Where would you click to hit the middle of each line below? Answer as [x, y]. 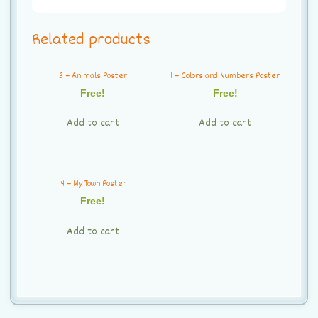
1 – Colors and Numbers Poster [225, 76]
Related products [91, 41]
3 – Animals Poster [93, 76]
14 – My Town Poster [93, 184]
